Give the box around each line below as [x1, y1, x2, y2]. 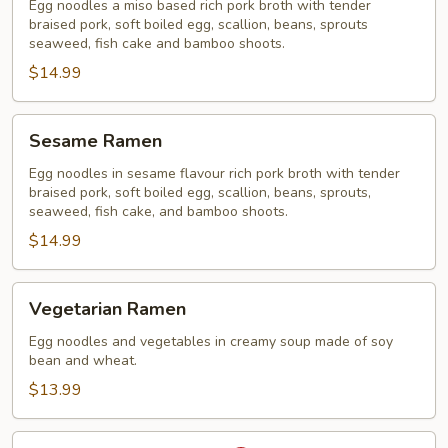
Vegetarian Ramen [29, 297, 186, 321]
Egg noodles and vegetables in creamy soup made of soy [29, 332, 393, 351]
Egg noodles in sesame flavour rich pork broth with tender [29, 164, 400, 183]
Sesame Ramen [29, 129, 162, 153]
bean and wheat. [29, 351, 137, 370]
